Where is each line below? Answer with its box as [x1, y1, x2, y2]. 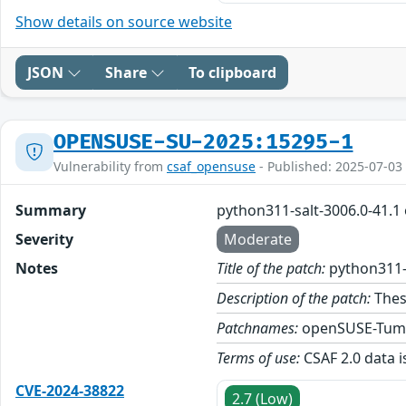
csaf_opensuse [167, 157, 256, 175]
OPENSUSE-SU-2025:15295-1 [53, 129, 353, 155]
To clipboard [188, 62, 276, 82]
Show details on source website [15, 11, 232, 32]
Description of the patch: [217, 287, 372, 308]
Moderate [224, 228, 293, 249]
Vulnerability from [53, 157, 167, 175]
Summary [15, 199, 86, 220]
